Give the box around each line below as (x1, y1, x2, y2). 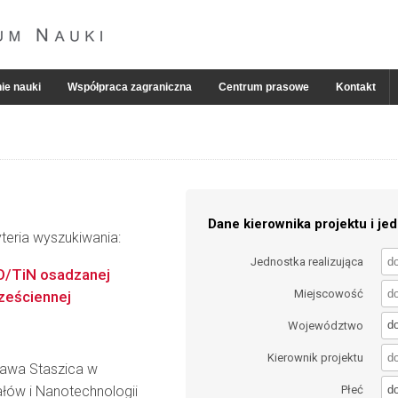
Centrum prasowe (219, 81, 309, 93)
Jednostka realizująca (251, 254, 364, 268)
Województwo (288, 318, 364, 332)
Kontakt (336, 81, 376, 93)
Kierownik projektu (267, 351, 364, 365)
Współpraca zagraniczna (68, 81, 192, 93)
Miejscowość (294, 286, 364, 300)
